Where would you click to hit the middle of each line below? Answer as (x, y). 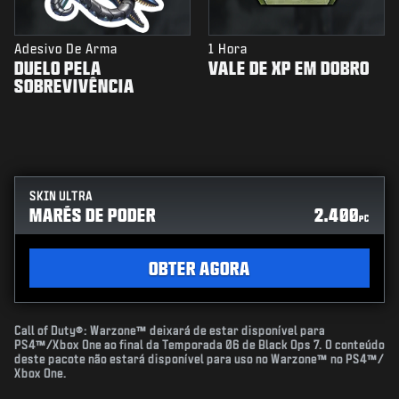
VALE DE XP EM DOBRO (289, 68)
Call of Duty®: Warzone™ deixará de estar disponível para (170, 331)
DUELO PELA (58, 68)
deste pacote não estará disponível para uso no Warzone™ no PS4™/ (199, 360)
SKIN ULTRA (61, 197)
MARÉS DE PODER (93, 215)
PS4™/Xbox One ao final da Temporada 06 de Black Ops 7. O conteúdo (199, 346)
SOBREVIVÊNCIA (74, 86)
